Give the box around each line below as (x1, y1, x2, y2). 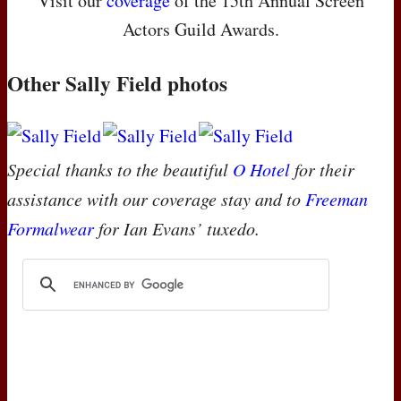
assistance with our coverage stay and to (7, 186, 305, 210)
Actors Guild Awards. (122, 16, 279, 41)
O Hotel (233, 157, 290, 181)
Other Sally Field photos (7, 67, 227, 98)
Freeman (305, 186, 368, 210)
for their (290, 157, 354, 181)
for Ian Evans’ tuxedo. (94, 216, 260, 240)
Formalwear (7, 216, 94, 240)
